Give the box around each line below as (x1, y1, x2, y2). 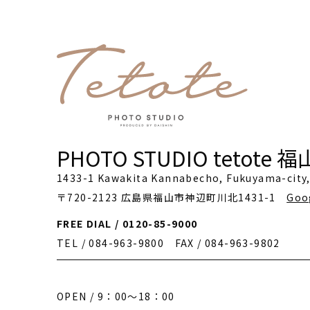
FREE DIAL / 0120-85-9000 (57, 217, 198, 231)
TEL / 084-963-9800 (57, 236, 165, 250)
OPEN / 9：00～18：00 (57, 289, 175, 304)
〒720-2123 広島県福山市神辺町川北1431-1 (57, 190, 287, 205)
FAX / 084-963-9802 (164, 236, 280, 250)
